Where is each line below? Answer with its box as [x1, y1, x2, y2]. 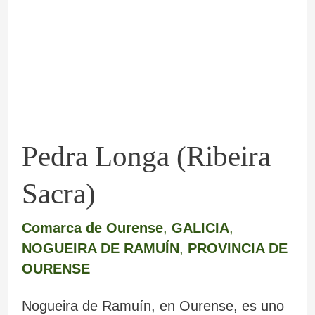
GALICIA [171, 220, 229, 236]
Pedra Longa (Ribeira [21, 140, 271, 173]
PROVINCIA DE [187, 240, 288, 257]
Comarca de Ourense [21, 220, 163, 236]
